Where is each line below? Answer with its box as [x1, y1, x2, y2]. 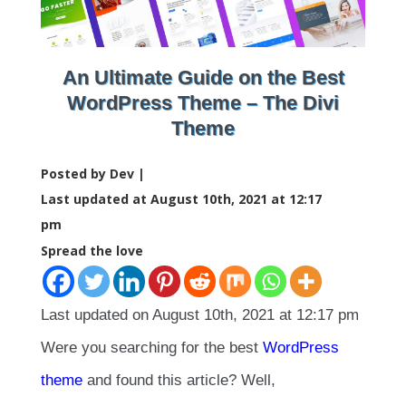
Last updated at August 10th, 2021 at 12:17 [41, 190, 322, 208]
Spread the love [41, 242, 143, 260]
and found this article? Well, [82, 372, 275, 390]
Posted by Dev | [41, 165, 145, 183]
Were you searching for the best [41, 339, 263, 357]
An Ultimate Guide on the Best [62, 66, 344, 90]
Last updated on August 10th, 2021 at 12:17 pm [41, 306, 359, 324]
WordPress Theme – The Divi [67, 92, 339, 115]
